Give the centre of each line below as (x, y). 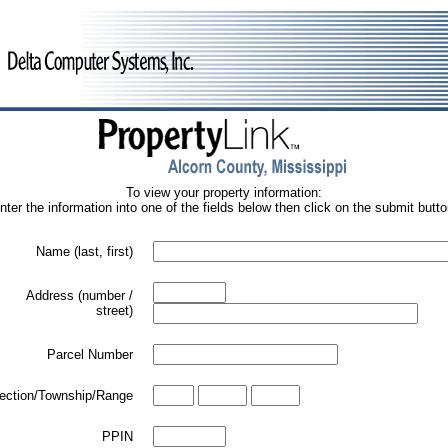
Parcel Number (90, 354)
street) (114, 310)
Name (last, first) (84, 251)
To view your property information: (224, 192)
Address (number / (79, 295)
